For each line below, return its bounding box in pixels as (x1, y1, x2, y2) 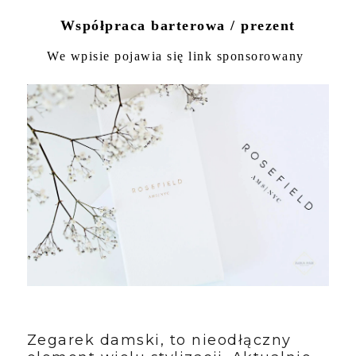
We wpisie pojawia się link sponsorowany (47, 49, 309, 63)
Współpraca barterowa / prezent (60, 17, 296, 33)
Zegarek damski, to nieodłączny (26, 331, 292, 349)
